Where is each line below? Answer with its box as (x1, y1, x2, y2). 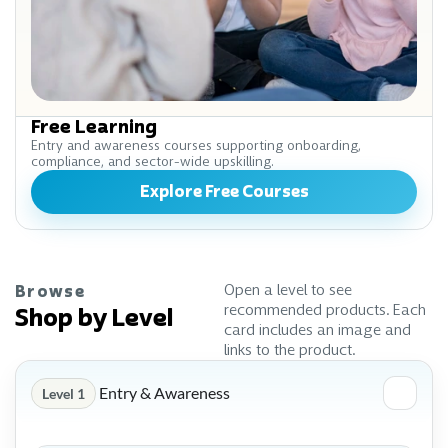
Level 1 (42, 384, 85, 402)
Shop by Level (15, 302, 173, 335)
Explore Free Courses (139, 181, 309, 203)
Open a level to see (224, 280, 352, 301)
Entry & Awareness (96, 382, 230, 402)
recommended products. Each (224, 300, 426, 321)
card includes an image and (224, 320, 411, 341)
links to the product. (224, 340, 355, 361)
